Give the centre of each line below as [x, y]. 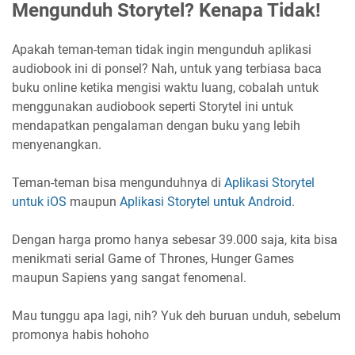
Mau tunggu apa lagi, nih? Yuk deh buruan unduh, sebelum [176, 315]
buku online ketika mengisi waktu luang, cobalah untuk [165, 87]
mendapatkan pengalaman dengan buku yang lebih [156, 125]
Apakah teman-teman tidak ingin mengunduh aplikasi [162, 49]
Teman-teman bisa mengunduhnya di [118, 182]
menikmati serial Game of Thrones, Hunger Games [153, 258]
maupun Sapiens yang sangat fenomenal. [129, 277]
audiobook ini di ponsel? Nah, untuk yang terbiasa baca [167, 68]
